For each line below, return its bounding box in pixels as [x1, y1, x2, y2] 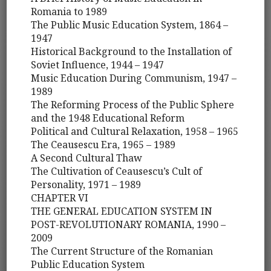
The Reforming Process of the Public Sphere [31, 98, 235, 112]
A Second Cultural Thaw [31, 151, 143, 165]
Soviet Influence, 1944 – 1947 [31, 58, 165, 72]
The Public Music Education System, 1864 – [31, 18, 229, 32]
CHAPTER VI [31, 191, 89, 205]
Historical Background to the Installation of [31, 45, 232, 59]
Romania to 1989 [31, 5, 108, 19]
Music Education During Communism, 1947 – [31, 71, 237, 85]
